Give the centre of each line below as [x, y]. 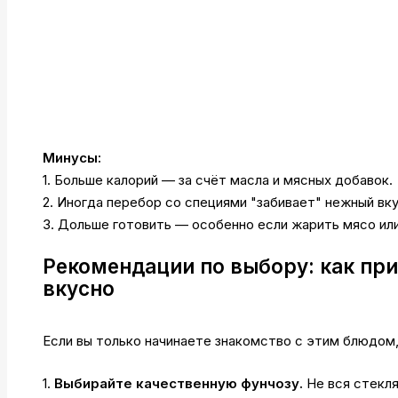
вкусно [79, 289]
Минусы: [72, 157]
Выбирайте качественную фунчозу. [179, 383]
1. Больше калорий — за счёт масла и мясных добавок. [218, 179]
